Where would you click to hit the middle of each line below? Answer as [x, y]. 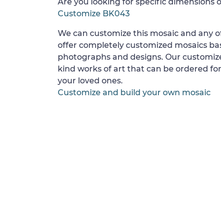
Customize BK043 [94, 14]
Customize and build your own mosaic [134, 92]
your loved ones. [90, 81]
